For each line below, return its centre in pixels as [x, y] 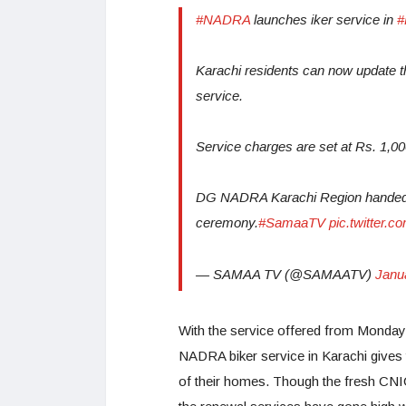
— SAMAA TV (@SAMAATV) [285, 274]
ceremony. [227, 222]
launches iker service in [324, 19]
